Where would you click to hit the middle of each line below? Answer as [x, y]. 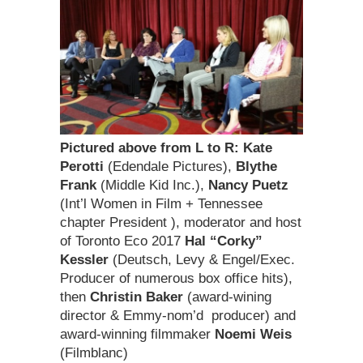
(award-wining [227, 297]
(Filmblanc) [94, 353]
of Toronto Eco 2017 [122, 241]
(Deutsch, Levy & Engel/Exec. [202, 260]
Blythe [256, 167]
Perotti [82, 167]
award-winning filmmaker [137, 335]
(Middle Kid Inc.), [152, 186]
